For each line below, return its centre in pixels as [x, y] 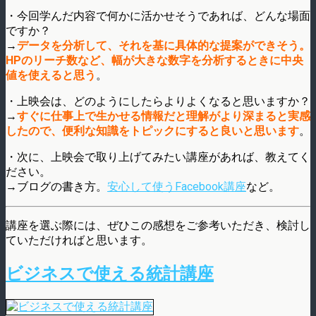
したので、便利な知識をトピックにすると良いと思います [152, 130]
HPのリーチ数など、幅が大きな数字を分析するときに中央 [154, 60]
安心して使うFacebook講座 [177, 186]
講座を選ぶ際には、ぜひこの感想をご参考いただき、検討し [158, 225]
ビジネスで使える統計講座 [110, 273]
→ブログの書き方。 [56, 186]
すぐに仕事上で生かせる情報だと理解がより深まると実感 [164, 116]
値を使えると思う [51, 75]
